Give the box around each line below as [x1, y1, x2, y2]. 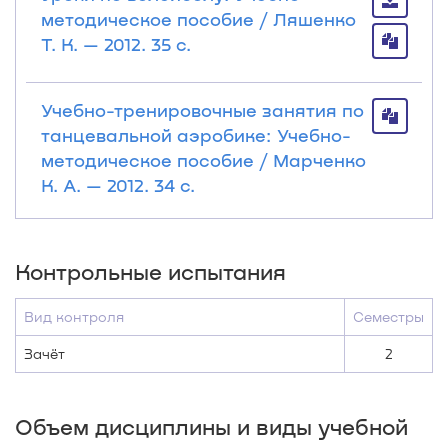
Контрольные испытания [15, 258, 286, 284]
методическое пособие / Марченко [41, 149, 366, 171]
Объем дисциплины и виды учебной [15, 413, 408, 439]
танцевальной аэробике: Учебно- [41, 124, 351, 146]
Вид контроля [24, 308, 124, 325]
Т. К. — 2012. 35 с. [41, 33, 191, 55]
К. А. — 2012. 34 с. [41, 174, 195, 196]
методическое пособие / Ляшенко [41, 8, 356, 30]
